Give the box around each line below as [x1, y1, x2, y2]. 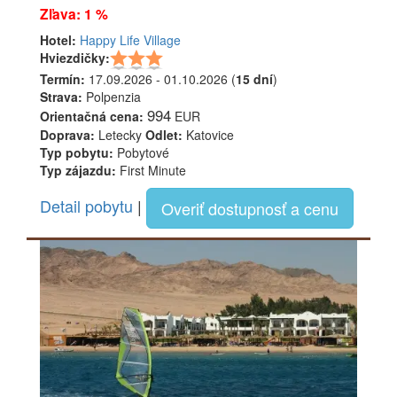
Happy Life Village [80, 30, 181, 49]
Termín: [40, 69, 85, 88]
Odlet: [145, 125, 183, 144]
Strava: [40, 87, 82, 105]
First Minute [116, 160, 186, 179]
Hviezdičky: [40, 48, 110, 66]
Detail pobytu [40, 193, 133, 217]
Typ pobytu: [40, 143, 113, 161]
